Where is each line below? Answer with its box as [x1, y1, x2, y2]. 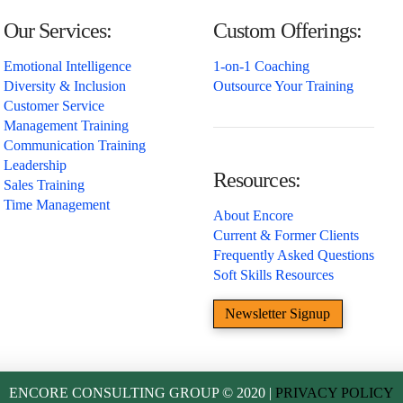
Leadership [3, 157, 67, 173]
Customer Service [3, 97, 104, 113]
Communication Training [3, 137, 146, 153]
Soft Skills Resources [212, 267, 334, 283]
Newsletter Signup [225, 306, 330, 322]
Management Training [3, 117, 129, 133]
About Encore [212, 208, 293, 224]
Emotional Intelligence [3, 58, 131, 74]
